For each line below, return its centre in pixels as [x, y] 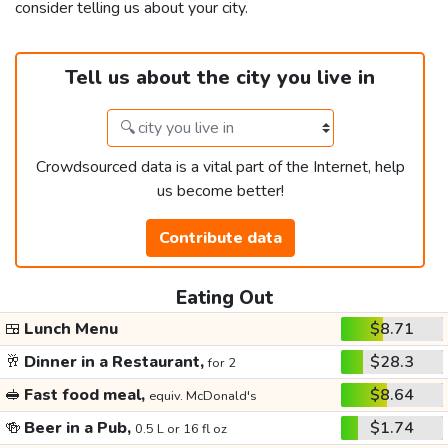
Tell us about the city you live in [220, 78]
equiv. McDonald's [202, 396]
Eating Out [224, 298]
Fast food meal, [84, 395]
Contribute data [220, 238]
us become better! [220, 191]
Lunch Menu [69, 329]
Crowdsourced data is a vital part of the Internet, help [220, 167]
